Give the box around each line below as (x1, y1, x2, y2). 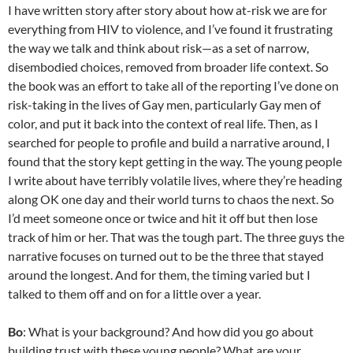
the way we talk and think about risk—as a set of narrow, (8, 40, 309, 55)
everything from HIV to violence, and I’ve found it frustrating (8, 21, 333, 36)
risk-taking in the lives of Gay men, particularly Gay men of (8, 97, 321, 112)
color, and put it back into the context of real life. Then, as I (8, 116, 318, 131)
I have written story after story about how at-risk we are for (8, 2, 327, 17)
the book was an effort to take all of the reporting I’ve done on (8, 78, 339, 93)
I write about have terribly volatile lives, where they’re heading (8, 173, 342, 188)
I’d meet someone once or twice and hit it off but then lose (8, 210, 318, 225)
